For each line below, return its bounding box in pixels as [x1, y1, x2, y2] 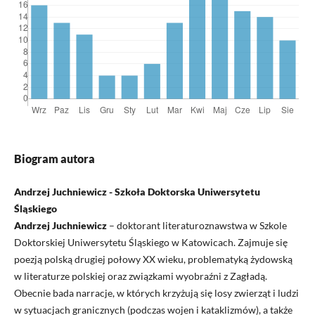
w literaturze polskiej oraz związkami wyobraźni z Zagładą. [13, 269, 267, 282]
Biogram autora [13, 151, 95, 165]
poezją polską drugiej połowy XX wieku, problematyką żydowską [13, 252, 292, 265]
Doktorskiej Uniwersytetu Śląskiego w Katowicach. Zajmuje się [13, 236, 288, 248]
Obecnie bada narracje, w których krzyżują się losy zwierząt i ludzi [13, 286, 299, 299]
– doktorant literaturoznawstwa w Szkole [106, 219, 287, 231]
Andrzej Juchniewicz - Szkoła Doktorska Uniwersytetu [13, 185, 260, 198]
